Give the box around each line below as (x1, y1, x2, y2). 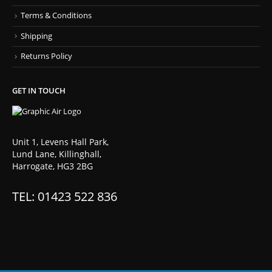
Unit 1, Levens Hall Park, (12, 136, 109, 148)
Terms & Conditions (21, 10, 92, 21)
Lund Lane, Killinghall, (12, 148, 101, 160)
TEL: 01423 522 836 (12, 188, 117, 205)
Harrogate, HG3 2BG (12, 160, 93, 172)
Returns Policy (21, 51, 72, 62)
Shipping (21, 30, 52, 41)
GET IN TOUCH (12, 85, 66, 96)
